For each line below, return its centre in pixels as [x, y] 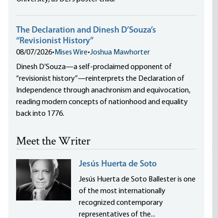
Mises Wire [71, 53]
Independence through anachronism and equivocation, [103, 91]
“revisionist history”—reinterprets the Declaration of [100, 79]
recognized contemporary [121, 203]
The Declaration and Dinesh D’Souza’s [86, 30]
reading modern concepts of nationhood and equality [102, 102]
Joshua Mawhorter [120, 53]
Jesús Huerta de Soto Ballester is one [137, 180]
